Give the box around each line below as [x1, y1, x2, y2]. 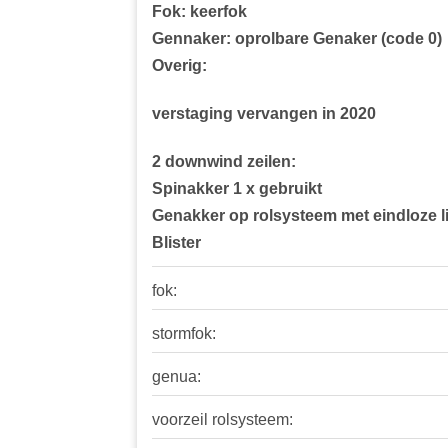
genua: [152, 368, 201, 386]
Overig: [152, 57, 207, 75]
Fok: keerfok [152, 3, 247, 21]
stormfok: [152, 325, 216, 343]
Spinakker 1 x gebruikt [152, 180, 322, 198]
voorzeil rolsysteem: [152, 411, 293, 429]
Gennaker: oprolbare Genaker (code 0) [152, 30, 442, 48]
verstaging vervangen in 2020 [152, 105, 376, 123]
